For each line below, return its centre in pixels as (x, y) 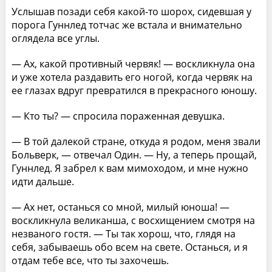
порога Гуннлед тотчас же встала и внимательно (127, 25)
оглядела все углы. (55, 38)
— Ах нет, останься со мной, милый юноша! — (120, 207)
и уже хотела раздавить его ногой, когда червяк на (132, 77)
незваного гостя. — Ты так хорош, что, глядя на (123, 233)
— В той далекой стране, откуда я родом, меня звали (136, 141)
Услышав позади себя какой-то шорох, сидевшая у (131, 11)
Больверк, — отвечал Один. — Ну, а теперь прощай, (134, 155)
